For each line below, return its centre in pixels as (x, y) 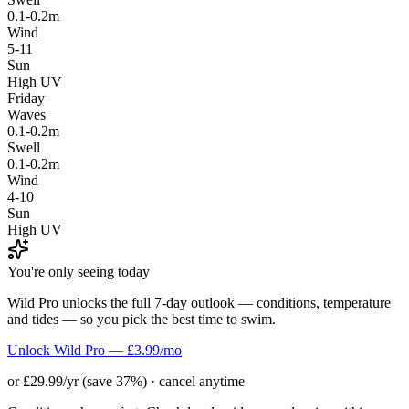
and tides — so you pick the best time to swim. (142, 319)
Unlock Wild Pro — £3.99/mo (94, 350)
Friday (26, 98)
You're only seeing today (79, 271)
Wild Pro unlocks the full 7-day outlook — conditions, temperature (199, 302)
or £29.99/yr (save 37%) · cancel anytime (126, 381)
